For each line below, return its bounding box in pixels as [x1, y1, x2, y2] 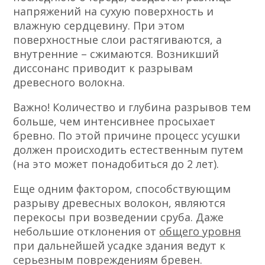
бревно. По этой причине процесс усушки [13, 128, 241, 143]
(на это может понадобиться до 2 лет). [13, 157, 219, 172]
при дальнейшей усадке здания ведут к [13, 238, 226, 253]
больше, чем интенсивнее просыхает [13, 114, 216, 129]
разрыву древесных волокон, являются [13, 196, 226, 211]
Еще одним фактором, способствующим [13, 182, 231, 196]
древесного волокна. [13, 75, 125, 90]
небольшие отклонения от [13, 224, 160, 239]
